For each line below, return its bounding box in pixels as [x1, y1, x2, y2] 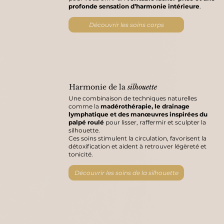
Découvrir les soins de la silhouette [74, 169, 178, 177]
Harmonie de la [68, 82, 127, 91]
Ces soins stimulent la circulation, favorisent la [68, 134, 207, 142]
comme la [68, 102, 101, 110]
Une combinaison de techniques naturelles [68, 94, 197, 102]
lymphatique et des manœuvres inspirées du [68, 110, 208, 118]
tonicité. [68, 150, 93, 158]
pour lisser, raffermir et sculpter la [104, 118, 206, 126]
